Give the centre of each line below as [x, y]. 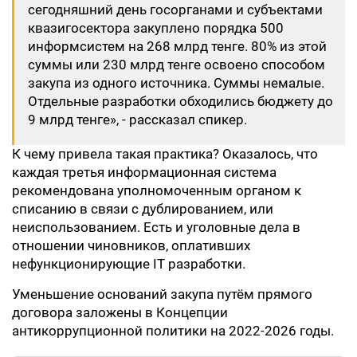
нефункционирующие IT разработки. [129, 264]
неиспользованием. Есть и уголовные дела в [156, 227]
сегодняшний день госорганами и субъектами [175, 10]
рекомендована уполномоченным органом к [157, 190]
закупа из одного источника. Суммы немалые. [176, 83]
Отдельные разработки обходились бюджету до [180, 101]
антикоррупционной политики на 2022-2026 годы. [173, 331]
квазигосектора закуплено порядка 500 [156, 28]
